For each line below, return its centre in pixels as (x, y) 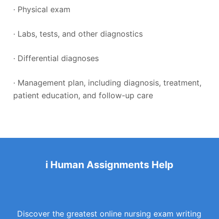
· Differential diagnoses (56, 58)
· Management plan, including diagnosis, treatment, (107, 82)
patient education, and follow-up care (83, 95)
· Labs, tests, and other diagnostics (78, 33)
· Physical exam (42, 9)
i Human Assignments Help (109, 164)
